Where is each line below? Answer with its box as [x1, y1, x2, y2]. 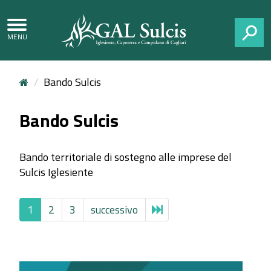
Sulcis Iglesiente [19, 164, 93, 180]
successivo [91, 201, 138, 218]
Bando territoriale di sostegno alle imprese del [19, 149, 232, 165]
